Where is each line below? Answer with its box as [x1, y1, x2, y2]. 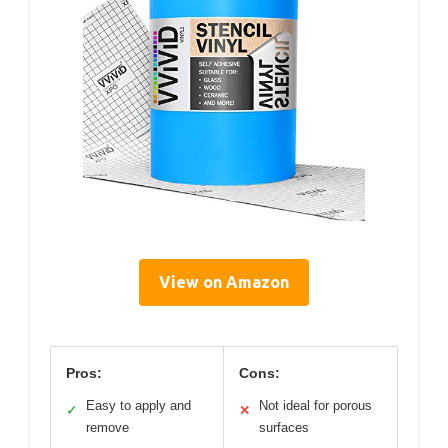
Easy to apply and [86, 398, 191, 414]
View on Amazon [159, 273, 289, 292]
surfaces [259, 420, 309, 436]
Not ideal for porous [259, 398, 372, 414]
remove [86, 420, 129, 436]
